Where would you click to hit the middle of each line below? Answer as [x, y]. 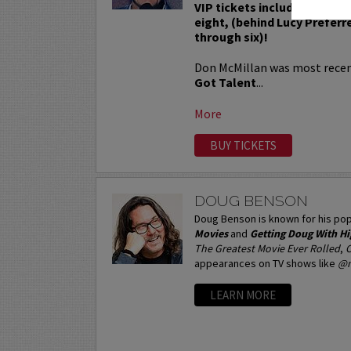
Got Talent [226, 82]
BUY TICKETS [244, 145]
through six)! [232, 36]
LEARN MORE [243, 295]
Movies [212, 234]
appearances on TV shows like [266, 264]
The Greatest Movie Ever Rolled [268, 249]
